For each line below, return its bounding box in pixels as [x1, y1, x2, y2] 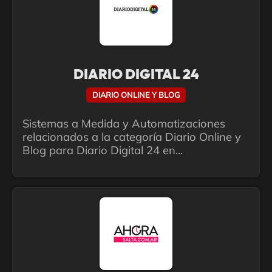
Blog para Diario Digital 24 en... [22, 143, 183, 157]
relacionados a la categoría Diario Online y [22, 130, 241, 144]
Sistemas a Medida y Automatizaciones [22, 117, 225, 131]
